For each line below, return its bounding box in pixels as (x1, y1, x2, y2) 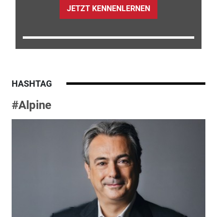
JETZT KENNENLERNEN (66, 4, 150, 14)
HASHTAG (11, 78, 52, 89)
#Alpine (11, 98, 51, 112)
